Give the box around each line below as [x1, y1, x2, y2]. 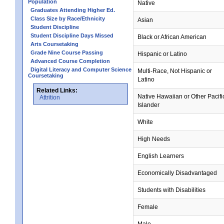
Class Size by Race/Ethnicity [30, 15, 105, 21]
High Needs [137, 135, 170, 142]
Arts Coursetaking [30, 41, 78, 47]
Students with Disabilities [137, 186, 205, 193]
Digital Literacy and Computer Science [30, 66, 131, 72]
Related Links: [36, 87, 77, 94]
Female [137, 203, 158, 210]
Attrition [39, 94, 60, 101]
